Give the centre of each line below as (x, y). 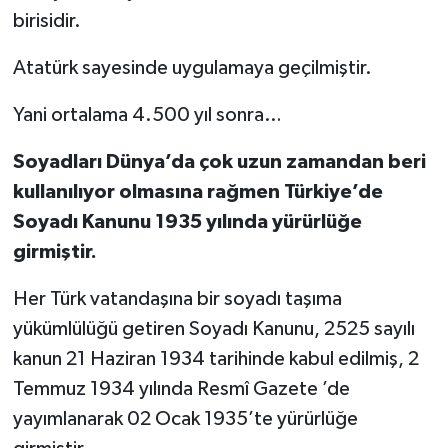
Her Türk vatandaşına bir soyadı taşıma (177, 298)
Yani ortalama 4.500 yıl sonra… (147, 114)
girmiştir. (54, 251)
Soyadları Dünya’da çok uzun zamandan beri (219, 161)
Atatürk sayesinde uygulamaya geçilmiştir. (192, 67)
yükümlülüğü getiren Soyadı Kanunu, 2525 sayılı (213, 328)
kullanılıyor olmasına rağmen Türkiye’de (197, 191)
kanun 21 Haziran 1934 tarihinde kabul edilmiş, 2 (215, 358)
